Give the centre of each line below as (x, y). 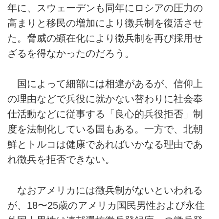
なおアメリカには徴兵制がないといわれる (105, 190)
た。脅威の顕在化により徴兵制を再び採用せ (105, 38)
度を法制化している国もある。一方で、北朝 (105, 129)
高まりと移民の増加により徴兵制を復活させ (105, 23)
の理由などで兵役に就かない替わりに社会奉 (105, 99)
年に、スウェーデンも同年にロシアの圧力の (105, 8)
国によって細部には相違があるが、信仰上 (105, 84)
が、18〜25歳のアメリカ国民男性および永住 (106, 205)
